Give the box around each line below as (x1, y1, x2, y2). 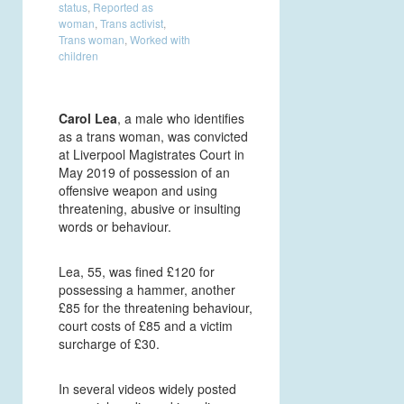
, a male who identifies (117, 108, 244, 127)
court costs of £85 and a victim (59, 316, 233, 335)
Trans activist (100, 14, 163, 31)
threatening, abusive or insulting (59, 198, 241, 217)
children (59, 47, 98, 63)
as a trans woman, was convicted (59, 126, 248, 145)
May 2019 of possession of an (59, 162, 230, 181)
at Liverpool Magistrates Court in (59, 144, 244, 163)
